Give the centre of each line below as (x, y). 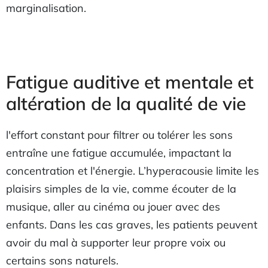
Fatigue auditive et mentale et (130, 82)
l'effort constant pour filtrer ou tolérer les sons (119, 135)
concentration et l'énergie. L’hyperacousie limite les (133, 171)
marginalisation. (46, 8)
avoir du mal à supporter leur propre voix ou (116, 243)
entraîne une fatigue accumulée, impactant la (119, 153)
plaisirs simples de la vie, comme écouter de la (121, 189)
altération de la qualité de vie (126, 103)
